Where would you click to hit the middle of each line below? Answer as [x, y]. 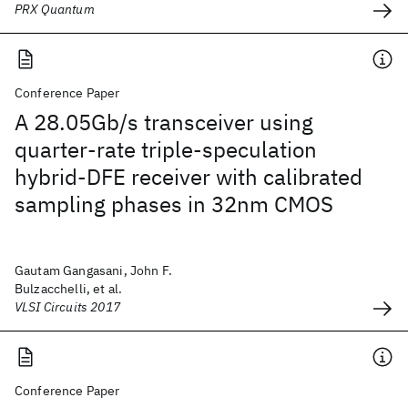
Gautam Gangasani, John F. [94, 270]
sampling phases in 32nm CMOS [174, 204]
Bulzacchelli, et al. [69, 289]
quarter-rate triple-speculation [166, 149]
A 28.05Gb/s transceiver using [164, 122]
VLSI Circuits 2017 [67, 307]
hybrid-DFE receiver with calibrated [189, 177]
